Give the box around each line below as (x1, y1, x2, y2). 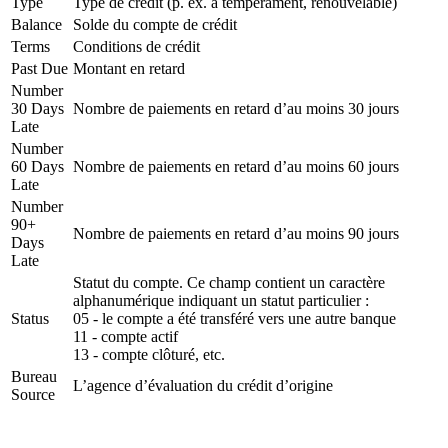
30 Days (11, 99, 64, 117)
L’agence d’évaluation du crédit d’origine (73, 376, 333, 394)
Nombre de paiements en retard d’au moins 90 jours (73, 224, 399, 242)
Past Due (11, 59, 68, 77)
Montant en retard (73, 59, 185, 77)
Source (11, 385, 55, 403)
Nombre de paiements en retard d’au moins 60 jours (73, 157, 399, 175)
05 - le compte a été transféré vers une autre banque (73, 309, 396, 327)
